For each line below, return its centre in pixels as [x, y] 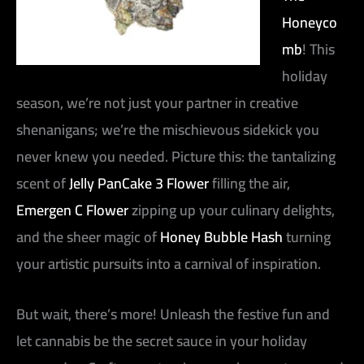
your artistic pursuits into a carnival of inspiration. [169, 263]
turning [307, 236]
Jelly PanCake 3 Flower [139, 183]
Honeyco [310, 22]
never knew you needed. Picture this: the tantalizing [176, 156]
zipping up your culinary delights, [232, 210]
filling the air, [249, 183]
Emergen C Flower [72, 210]
